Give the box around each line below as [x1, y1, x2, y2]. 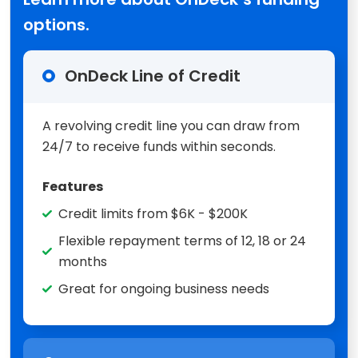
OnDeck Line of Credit [65, 64, 241, 87]
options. [23, 13, 89, 36]
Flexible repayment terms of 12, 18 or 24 [58, 231, 306, 250]
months [58, 252, 107, 271]
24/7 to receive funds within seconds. [42, 137, 276, 156]
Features [42, 177, 103, 196]
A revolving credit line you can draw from [42, 116, 300, 135]
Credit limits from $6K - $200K [58, 204, 248, 223]
